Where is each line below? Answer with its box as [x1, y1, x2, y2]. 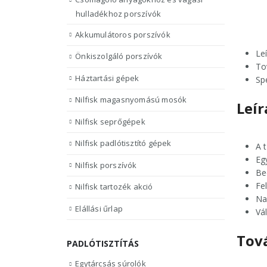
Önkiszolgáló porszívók [75, 51, 163, 62]
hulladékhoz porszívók [76, 8, 162, 19]
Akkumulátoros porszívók [75, 29, 170, 40]
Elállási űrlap [75, 203, 123, 214]
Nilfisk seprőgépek [75, 116, 145, 127]
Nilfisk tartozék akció [75, 181, 153, 193]
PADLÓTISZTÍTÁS [67, 238, 139, 250]
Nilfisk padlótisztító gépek [75, 138, 172, 149]
